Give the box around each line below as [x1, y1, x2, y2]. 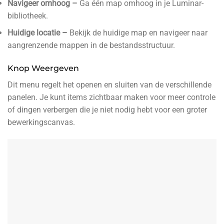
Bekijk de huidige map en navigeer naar [69, 28, 207, 38]
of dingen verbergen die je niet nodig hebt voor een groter [7, 105, 207, 115]
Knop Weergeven [7, 63, 79, 73]
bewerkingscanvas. [7, 117, 75, 127]
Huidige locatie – [7, 28, 69, 38]
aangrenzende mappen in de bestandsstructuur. [7, 40, 175, 50]
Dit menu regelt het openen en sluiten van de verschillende [7, 80, 211, 90]
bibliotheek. [7, 10, 48, 20]
